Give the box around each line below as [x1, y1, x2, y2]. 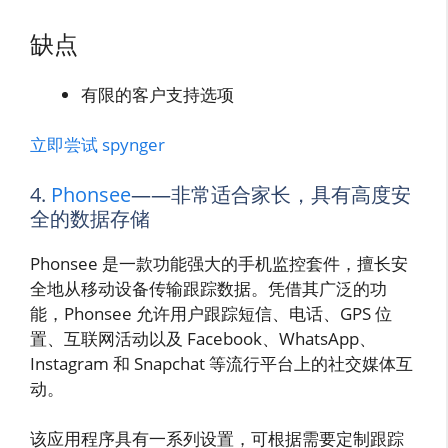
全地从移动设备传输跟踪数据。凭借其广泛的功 [30, 276, 387, 300]
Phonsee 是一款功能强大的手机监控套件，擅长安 [30, 251, 408, 275]
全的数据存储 [30, 204, 150, 232]
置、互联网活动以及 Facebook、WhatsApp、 [30, 326, 376, 350]
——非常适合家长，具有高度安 [131, 180, 411, 208]
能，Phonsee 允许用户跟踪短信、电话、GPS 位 [30, 301, 392, 325]
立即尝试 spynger [30, 133, 165, 157]
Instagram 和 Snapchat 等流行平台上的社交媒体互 [30, 351, 413, 375]
